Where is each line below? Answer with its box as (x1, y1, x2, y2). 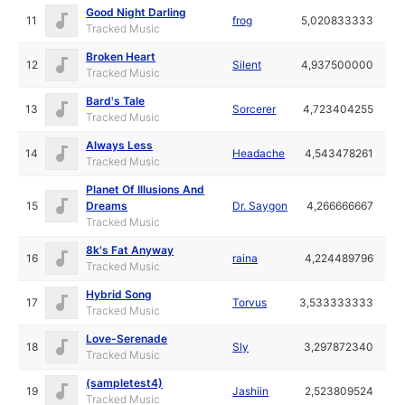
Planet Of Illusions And (86, 182, 205, 196)
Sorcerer (232, 101, 277, 116)
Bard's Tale (86, 93, 146, 108)
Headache (232, 146, 286, 160)
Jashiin (232, 383, 269, 398)
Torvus (232, 295, 268, 309)
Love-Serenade (86, 331, 168, 345)
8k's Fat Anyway (86, 242, 174, 257)
